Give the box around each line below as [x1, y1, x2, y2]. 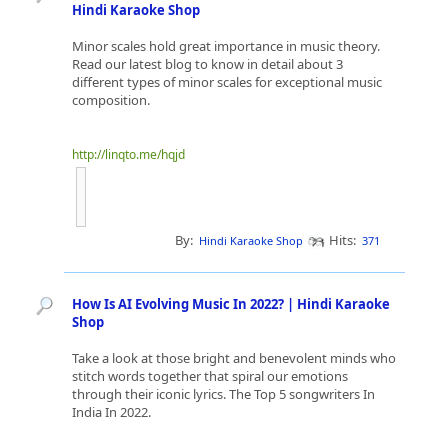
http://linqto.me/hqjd [72, 146, 185, 163]
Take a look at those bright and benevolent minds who [72, 349, 396, 367]
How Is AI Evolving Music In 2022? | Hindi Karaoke [72, 295, 390, 313]
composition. [72, 91, 150, 109]
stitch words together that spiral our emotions [72, 367, 348, 385]
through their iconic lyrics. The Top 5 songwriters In [72, 385, 375, 403]
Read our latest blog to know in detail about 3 [72, 55, 343, 73]
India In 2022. [72, 403, 151, 421]
